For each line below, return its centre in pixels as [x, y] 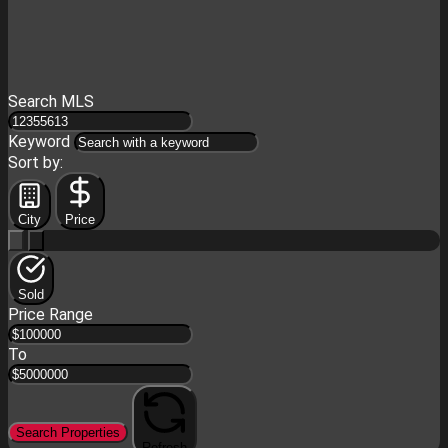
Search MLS [51, 101]
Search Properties [68, 432]
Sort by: [35, 162]
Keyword [41, 141]
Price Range [50, 314]
